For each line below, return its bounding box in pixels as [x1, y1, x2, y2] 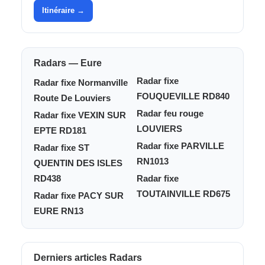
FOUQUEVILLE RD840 [137, 91, 230, 101]
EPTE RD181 [34, 125, 86, 135]
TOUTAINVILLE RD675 [137, 189, 230, 199]
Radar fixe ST [34, 143, 89, 153]
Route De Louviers [34, 93, 111, 103]
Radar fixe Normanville [34, 77, 128, 88]
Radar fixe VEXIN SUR [34, 110, 126, 120]
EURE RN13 [34, 206, 83, 216]
